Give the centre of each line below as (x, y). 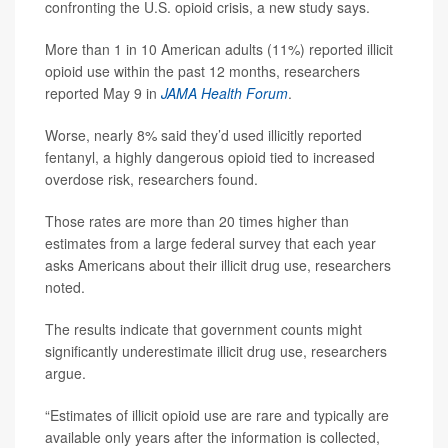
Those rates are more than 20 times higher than (197, 220)
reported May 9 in (103, 92)
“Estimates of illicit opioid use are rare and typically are (217, 414)
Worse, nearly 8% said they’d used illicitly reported (203, 134)
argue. (65, 372)
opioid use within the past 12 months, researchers (202, 70)
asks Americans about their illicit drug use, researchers (218, 264)
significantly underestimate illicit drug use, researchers (216, 350)
